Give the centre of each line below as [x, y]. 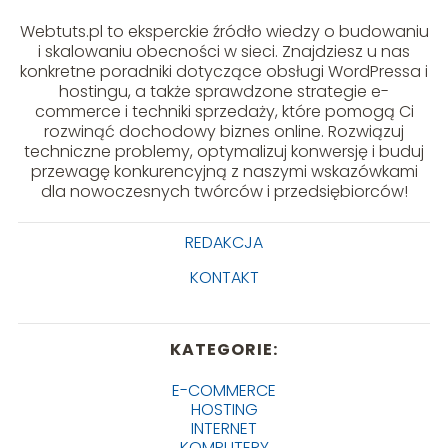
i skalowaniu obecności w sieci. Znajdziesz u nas [224, 51]
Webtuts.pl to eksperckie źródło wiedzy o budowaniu [224, 31]
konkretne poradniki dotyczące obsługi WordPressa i [224, 71]
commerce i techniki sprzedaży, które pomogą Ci [224, 111]
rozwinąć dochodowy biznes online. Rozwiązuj [224, 131]
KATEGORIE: [224, 349]
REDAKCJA [224, 242]
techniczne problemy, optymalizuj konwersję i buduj [224, 151]
